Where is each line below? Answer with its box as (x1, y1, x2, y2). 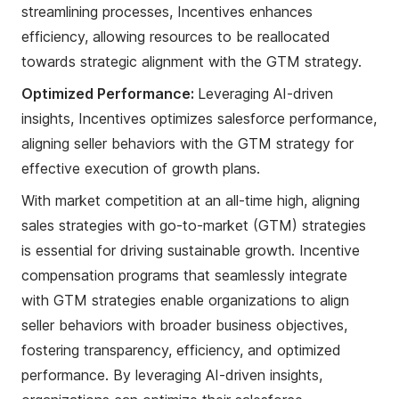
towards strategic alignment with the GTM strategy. (21, 52, 362, 70)
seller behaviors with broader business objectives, (21, 315, 347, 334)
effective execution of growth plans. (21, 159, 260, 177)
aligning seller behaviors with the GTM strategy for (21, 134, 354, 152)
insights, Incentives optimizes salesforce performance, (21, 109, 377, 127)
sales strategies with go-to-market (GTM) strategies (21, 216, 366, 234)
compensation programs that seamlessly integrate (21, 265, 347, 284)
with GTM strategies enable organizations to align (21, 290, 349, 309)
